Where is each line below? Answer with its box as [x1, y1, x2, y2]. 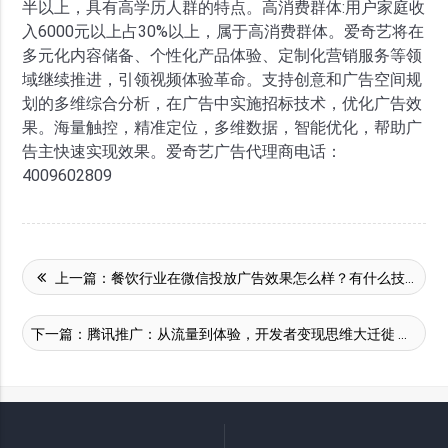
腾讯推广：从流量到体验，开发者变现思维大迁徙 [87, 325, 396, 342]
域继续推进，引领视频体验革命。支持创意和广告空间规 [22, 69, 423, 89]
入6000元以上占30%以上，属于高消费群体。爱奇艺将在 [22, 21, 425, 41]
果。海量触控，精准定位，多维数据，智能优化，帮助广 [22, 117, 423, 137]
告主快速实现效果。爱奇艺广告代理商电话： [22, 141, 343, 161]
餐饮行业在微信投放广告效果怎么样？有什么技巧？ [111, 269, 406, 286]
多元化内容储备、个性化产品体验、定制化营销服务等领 [22, 45, 423, 65]
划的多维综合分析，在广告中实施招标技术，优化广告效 [22, 93, 423, 113]
